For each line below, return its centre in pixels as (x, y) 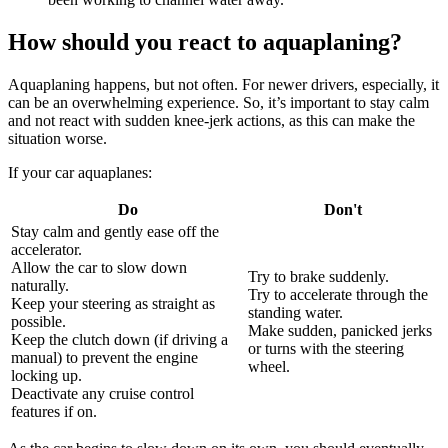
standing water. (295, 313)
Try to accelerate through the (338, 295)
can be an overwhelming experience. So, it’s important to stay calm (218, 103)
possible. (38, 322)
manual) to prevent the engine (104, 358)
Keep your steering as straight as (113, 304)
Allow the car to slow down (99, 268)
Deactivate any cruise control (102, 394)
